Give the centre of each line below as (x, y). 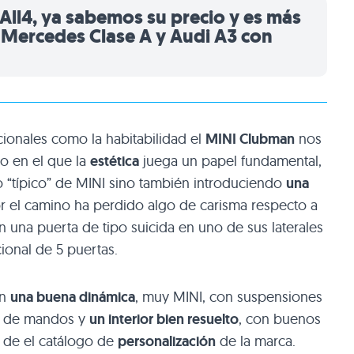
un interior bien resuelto (164, 320)
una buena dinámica (73, 298)
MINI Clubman (250, 139)
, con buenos (280, 319)
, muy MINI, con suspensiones (229, 297)
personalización (167, 342)
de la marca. (256, 341)
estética (115, 162)
